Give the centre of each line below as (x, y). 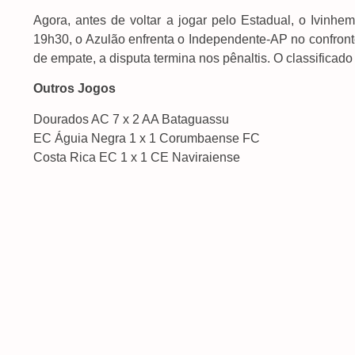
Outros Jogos (74, 89)
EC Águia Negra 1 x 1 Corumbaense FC (147, 138)
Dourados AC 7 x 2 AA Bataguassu (131, 119)
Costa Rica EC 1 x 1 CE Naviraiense (137, 157)
